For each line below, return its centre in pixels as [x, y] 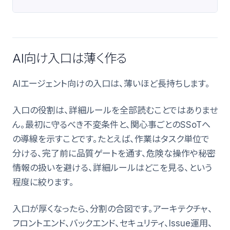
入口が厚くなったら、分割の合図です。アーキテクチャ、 [112, 209]
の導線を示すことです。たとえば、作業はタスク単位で [111, 139]
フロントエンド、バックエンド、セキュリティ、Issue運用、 [112, 223]
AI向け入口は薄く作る [70, 58]
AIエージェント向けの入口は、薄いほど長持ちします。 [111, 83]
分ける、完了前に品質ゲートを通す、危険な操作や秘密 [114, 153]
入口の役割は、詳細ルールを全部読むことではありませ [115, 110]
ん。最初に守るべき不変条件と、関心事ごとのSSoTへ [111, 124]
